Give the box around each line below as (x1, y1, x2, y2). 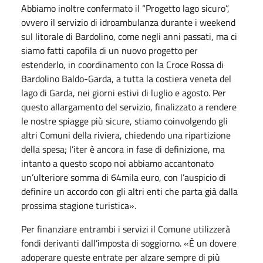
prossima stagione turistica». (21, 198, 136, 213)
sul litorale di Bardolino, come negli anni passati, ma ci (21, 29, 237, 43)
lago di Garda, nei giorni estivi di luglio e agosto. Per (21, 85, 226, 100)
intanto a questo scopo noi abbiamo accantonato (21, 156, 214, 170)
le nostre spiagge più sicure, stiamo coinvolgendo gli (21, 113, 228, 128)
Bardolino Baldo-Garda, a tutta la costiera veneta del (21, 71, 231, 86)
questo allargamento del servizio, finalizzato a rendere (21, 99, 237, 114)
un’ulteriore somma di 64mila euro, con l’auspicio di (21, 170, 226, 184)
